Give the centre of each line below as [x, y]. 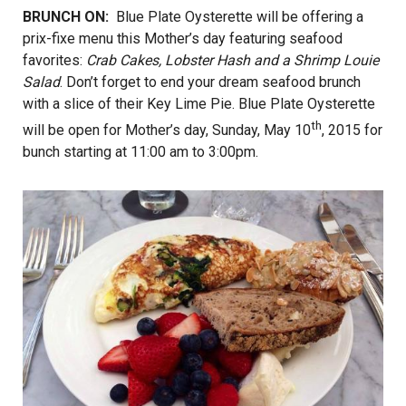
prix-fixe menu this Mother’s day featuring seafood [183, 38]
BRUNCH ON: [68, 16]
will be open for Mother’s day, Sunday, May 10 [167, 130]
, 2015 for [352, 130]
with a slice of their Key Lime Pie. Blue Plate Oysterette [199, 103]
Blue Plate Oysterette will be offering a [238, 16]
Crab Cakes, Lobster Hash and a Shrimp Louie [232, 60]
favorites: [54, 60]
